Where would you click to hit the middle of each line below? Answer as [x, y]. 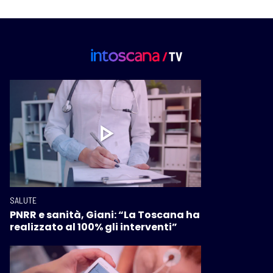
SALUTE [23, 200]
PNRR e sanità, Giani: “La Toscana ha [105, 215]
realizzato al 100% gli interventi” [94, 227]
